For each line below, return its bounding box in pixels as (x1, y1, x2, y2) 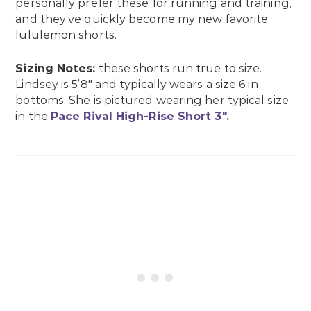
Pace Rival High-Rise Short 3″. (51, 110, 229, 124)
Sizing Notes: (15, 62, 96, 76)
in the (15, 110, 51, 124)
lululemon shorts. (15, 28, 117, 42)
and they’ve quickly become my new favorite (15, 12, 269, 26)
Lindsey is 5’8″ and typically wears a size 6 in (15, 78, 258, 92)
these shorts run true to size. (98, 62, 262, 76)
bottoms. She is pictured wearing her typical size (15, 94, 289, 108)
